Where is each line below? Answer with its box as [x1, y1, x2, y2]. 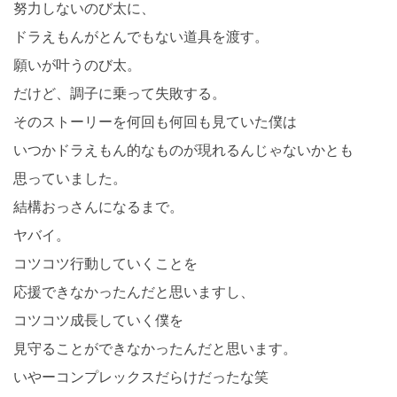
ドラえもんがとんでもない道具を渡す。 [13, 27, 269, 46]
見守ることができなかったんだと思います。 [13, 339, 297, 358]
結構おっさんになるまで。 [13, 198, 183, 216]
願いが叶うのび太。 [13, 56, 141, 74]
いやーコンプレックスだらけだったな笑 [13, 368, 269, 386]
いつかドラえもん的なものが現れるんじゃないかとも [13, 141, 354, 160]
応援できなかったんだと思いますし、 [13, 283, 254, 301]
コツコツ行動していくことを [13, 254, 198, 273]
